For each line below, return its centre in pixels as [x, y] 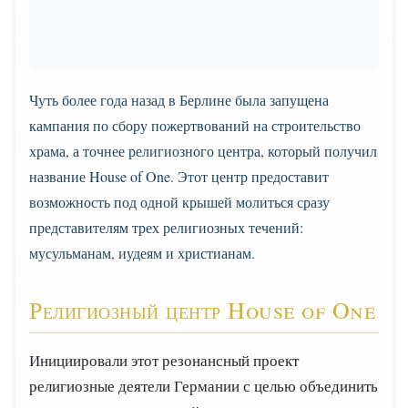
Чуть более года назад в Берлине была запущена [179, 100]
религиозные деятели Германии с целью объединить [204, 386]
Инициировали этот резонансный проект [164, 360]
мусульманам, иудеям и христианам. [142, 253]
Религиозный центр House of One [202, 310]
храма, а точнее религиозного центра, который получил [203, 151]
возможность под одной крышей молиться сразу [179, 202]
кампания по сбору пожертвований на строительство [195, 125]
